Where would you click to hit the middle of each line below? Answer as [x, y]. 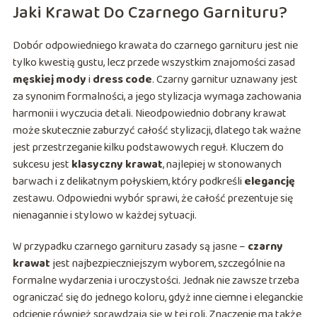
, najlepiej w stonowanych [222, 165]
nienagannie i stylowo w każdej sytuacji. [104, 216]
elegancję [269, 182]
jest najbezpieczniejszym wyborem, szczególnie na [167, 264]
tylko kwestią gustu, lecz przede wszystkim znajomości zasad [154, 63]
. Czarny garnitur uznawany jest [225, 80]
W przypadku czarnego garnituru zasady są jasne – [130, 247]
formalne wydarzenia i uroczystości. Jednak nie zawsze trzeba [156, 281]
